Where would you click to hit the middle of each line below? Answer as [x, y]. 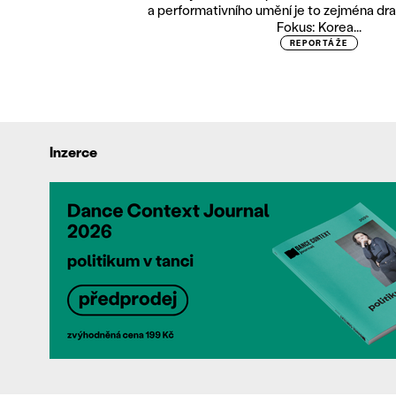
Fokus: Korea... [319, 27]
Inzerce [74, 152]
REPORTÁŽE [319, 43]
